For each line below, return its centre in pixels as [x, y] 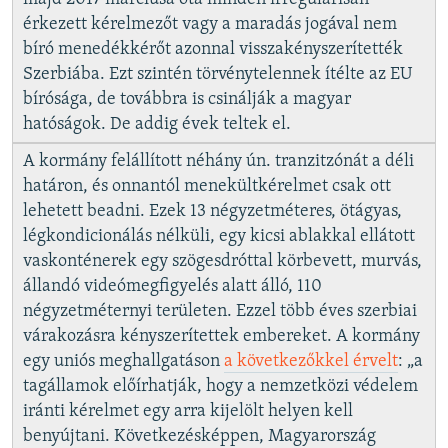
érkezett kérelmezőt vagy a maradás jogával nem [210, 24]
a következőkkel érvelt [311, 361]
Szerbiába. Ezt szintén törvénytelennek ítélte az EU [217, 74]
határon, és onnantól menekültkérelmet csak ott [207, 186]
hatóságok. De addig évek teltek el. [157, 124]
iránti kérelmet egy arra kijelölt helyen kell [188, 411]
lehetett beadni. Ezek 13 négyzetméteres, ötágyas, [212, 211]
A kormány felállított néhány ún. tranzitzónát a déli [218, 161]
